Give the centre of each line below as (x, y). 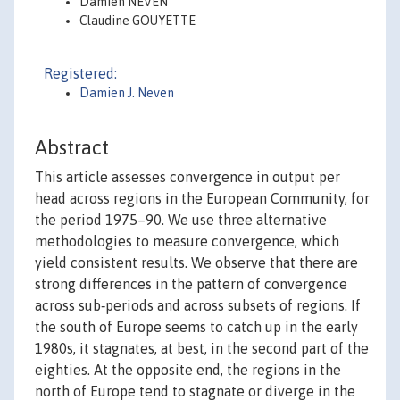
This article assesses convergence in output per (187, 177)
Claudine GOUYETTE (137, 21)
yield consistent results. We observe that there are (196, 263)
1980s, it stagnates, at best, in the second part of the (202, 349)
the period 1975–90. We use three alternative (181, 220)
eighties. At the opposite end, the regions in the (188, 370)
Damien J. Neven (127, 93)
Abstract (72, 148)
